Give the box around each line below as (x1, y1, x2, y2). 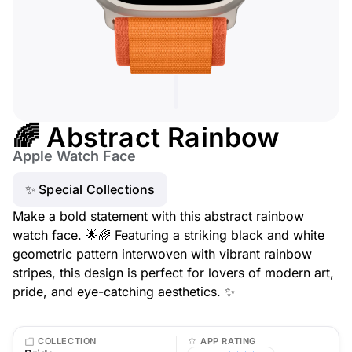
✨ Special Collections (25, 181, 156, 197)
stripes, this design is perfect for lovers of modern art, (13, 265, 334, 280)
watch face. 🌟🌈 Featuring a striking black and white (13, 227, 324, 243)
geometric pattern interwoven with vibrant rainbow (13, 246, 312, 262)
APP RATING (200, 335, 256, 346)
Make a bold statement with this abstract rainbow (13, 208, 304, 224)
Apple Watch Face (13, 148, 136, 164)
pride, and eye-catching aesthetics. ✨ (13, 284, 235, 299)
